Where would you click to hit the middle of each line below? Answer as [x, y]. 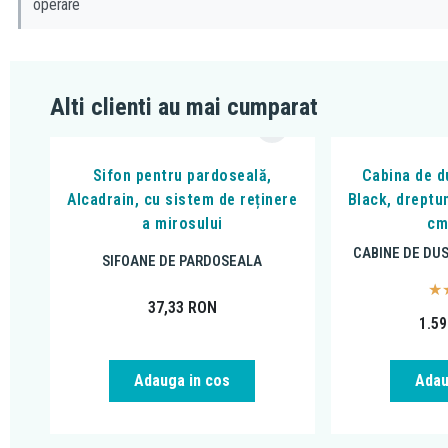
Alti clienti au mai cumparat [184, 107]
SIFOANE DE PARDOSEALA [182, 261]
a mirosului [182, 224]
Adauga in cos [182, 380]
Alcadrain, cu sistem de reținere [182, 200]
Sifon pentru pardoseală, [182, 176]
